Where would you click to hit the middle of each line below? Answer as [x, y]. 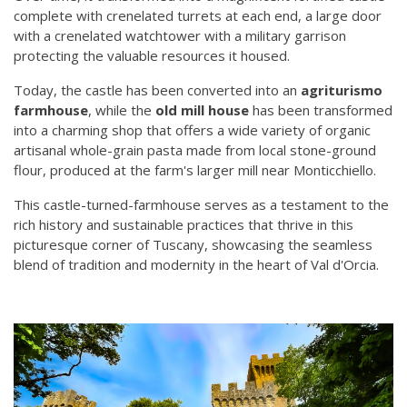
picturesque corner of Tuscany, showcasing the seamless [193, 245]
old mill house [200, 110]
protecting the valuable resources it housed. [152, 56]
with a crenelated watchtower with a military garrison [180, 36]
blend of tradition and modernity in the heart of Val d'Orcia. [196, 265]
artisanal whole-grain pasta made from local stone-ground [195, 150]
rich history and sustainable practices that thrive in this [184, 225]
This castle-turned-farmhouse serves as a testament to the [201, 205]
